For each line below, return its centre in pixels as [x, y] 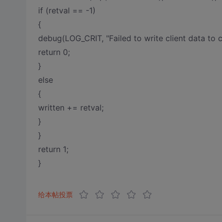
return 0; [54, 52]
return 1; [53, 149]
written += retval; [71, 108]
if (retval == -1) [67, 10]
